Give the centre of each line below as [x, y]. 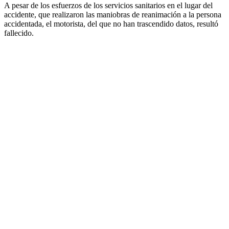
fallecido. [19, 33]
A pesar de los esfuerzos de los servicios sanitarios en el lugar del [108, 6]
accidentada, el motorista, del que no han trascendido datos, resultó [111, 24]
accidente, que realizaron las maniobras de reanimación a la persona [113, 15]
